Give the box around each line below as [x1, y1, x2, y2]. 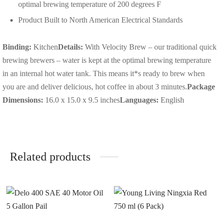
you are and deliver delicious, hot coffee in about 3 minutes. [2, 82, 187, 91]
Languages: [120, 95, 159, 104]
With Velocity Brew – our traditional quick [83, 42, 217, 51]
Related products [10, 150, 90, 163]
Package [187, 82, 215, 91]
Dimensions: [2, 95, 43, 104]
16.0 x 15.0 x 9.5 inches [43, 95, 120, 104]
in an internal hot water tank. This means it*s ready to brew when [2, 69, 205, 78]
